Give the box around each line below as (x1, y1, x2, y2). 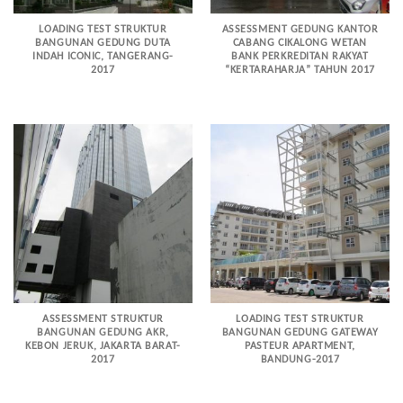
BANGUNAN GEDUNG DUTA (35, 38, 171, 49)
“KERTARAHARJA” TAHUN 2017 (225, 65, 375, 76)
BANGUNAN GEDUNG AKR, (37, 327, 169, 338)
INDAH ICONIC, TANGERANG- (32, 51, 174, 63)
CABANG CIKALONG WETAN (232, 38, 368, 49)
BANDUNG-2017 (260, 354, 340, 365)
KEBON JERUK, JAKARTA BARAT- (25, 340, 181, 352)
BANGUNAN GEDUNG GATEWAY (221, 327, 379, 338)
